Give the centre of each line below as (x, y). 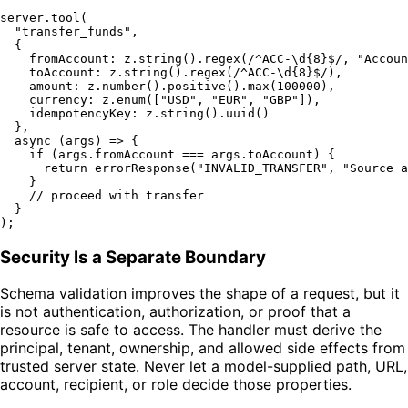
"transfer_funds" (73, 31)
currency (58, 99)
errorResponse (142, 168)
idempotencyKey (80, 113)
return (66, 168)
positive (197, 86)
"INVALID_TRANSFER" (262, 168)
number (124, 86)
